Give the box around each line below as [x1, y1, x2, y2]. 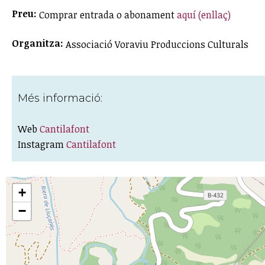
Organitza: [12, 36, 66, 50]
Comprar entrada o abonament [39, 8, 177, 21]
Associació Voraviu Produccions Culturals [66, 37, 248, 51]
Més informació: [18, 91, 105, 105]
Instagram [18, 137, 66, 151]
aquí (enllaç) [177, 8, 231, 21]
